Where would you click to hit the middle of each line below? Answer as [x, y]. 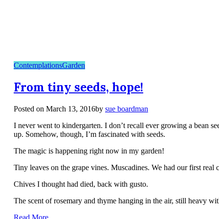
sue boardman [127, 109]
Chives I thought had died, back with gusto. [81, 184]
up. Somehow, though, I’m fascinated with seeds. [89, 134]
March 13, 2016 [71, 109]
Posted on [30, 109]
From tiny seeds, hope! [78, 87]
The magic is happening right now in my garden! [89, 151]
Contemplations [38, 65]
